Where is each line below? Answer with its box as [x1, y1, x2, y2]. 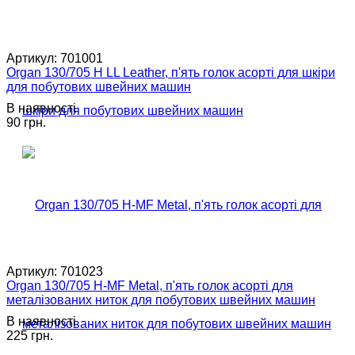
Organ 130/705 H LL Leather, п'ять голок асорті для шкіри [6, 65, 335, 79]
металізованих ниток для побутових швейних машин [6, 292, 315, 307]
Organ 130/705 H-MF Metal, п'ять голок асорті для [6, 278, 293, 292]
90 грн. [6, 115, 46, 129]
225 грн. [6, 328, 53, 342]
